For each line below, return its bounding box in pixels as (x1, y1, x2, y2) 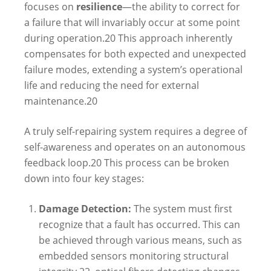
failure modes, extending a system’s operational (24, 62, 243, 76)
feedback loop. (24, 155, 91, 169)
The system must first (131, 201, 232, 215)
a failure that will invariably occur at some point (24, 15, 240, 29)
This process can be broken (102, 155, 229, 169)
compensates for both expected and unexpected (24, 47, 246, 60)
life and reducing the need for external (24, 78, 199, 92)
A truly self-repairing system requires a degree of (24, 124, 247, 138)
